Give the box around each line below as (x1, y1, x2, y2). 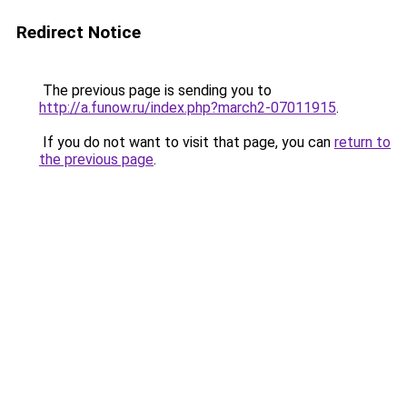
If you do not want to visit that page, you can (39, 134, 334, 151)
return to (334, 134, 391, 151)
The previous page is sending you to (39, 82, 272, 99)
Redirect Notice (16, 22, 141, 43)
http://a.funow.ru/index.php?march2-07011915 (39, 99, 336, 116)
